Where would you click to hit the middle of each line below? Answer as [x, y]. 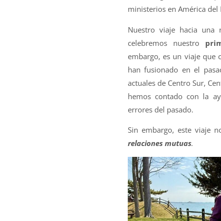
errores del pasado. [160, 109]
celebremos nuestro [163, 43]
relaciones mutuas [159, 143]
